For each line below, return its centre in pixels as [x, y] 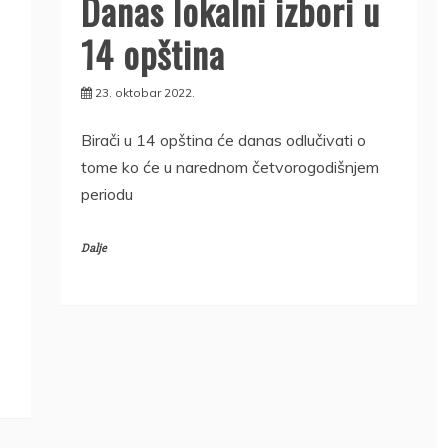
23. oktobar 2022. [144, 92]
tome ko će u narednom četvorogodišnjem [229, 166]
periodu [106, 193]
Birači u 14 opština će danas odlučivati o [223, 139]
